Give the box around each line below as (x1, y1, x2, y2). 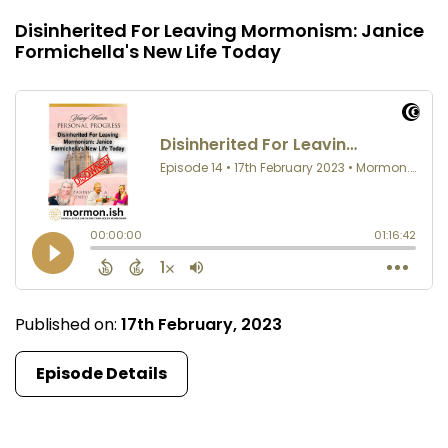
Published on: (15, 313, 121, 337)
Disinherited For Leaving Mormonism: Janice (15, 18, 424, 44)
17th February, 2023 (121, 313, 282, 337)
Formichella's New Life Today (15, 39, 281, 65)
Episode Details (36, 362, 167, 386)
